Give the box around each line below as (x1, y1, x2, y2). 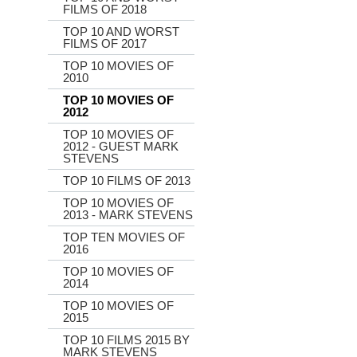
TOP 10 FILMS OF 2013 (63, 174, 190, 187)
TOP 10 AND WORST (63, 25, 179, 38)
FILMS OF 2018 (63, 2, 147, 16)
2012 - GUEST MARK (63, 139, 178, 153)
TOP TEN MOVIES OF (63, 230, 185, 244)
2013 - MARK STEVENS (63, 208, 193, 222)
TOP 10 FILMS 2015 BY (63, 333, 190, 347)
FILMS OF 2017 (63, 37, 147, 50)
